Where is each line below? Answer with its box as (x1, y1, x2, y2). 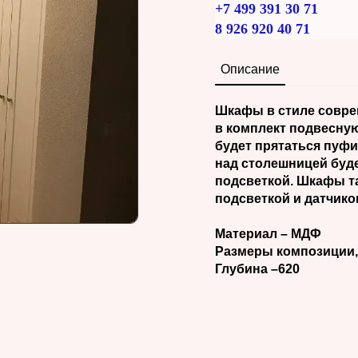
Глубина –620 (215, 261, 300, 276)
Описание (221, 62, 280, 76)
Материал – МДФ (215, 226, 321, 241)
